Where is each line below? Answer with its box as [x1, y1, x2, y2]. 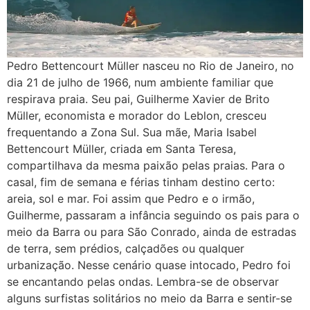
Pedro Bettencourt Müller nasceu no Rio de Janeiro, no [7, 59, 294, 73]
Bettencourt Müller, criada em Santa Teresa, [7, 142, 236, 156]
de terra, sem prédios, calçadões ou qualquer [7, 241, 244, 255]
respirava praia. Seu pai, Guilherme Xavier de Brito [7, 92, 270, 106]
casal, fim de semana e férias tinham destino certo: [7, 175, 275, 189]
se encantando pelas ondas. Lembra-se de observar [7, 275, 279, 289]
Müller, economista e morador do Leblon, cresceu [7, 109, 266, 122]
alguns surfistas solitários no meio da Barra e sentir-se [7, 291, 292, 305]
